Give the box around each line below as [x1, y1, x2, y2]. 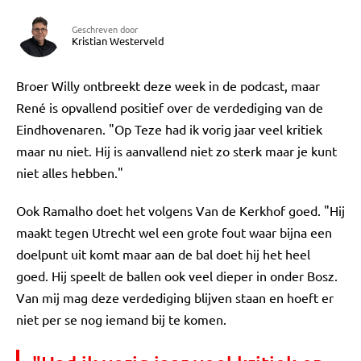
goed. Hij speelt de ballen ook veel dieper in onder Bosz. [16, 268, 338, 284]
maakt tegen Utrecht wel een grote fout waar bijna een [16, 224, 332, 240]
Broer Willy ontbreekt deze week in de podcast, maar [16, 77, 320, 93]
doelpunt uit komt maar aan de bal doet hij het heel [16, 246, 310, 262]
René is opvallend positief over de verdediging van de [16, 99, 323, 115]
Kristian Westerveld [72, 34, 164, 48]
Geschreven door [72, 23, 138, 35]
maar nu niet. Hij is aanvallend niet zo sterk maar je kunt [16, 143, 337, 159]
